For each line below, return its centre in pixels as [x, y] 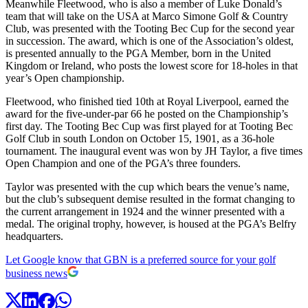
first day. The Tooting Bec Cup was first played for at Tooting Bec [149, 126]
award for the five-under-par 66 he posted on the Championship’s [147, 113]
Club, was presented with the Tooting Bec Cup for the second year [150, 28]
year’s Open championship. [65, 78]
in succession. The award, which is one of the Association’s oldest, [150, 41]
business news [36, 273]
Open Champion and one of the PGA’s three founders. [123, 163]
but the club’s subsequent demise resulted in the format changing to [150, 199]
